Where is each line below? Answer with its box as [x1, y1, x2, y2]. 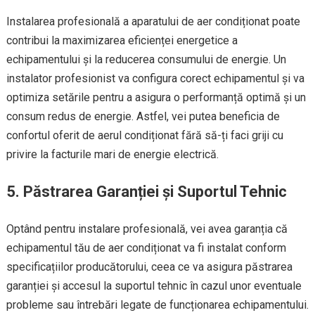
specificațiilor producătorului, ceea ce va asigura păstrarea [6, 260, 292, 274]
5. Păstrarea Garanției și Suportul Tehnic [6, 183, 287, 200]
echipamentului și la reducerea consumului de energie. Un [6, 53, 286, 66]
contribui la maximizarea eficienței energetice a [6, 34, 238, 47]
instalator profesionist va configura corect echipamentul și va [6, 72, 304, 85]
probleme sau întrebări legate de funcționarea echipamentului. [6, 298, 309, 311]
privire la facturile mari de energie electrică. [6, 148, 219, 161]
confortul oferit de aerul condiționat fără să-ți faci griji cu [6, 129, 283, 142]
